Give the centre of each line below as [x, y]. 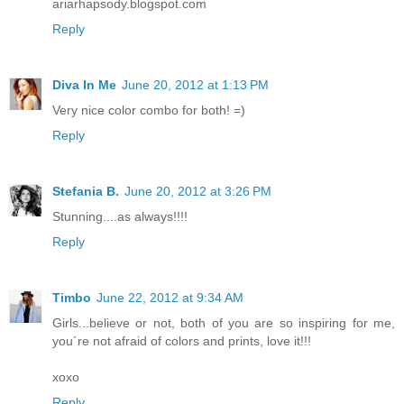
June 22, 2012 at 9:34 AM [170, 297]
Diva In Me [84, 84]
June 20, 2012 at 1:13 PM [195, 84]
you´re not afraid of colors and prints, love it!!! [182, 340]
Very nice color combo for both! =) [149, 110]
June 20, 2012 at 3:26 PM [198, 191]
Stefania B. [86, 191]
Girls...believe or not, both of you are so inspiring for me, [224, 322]
